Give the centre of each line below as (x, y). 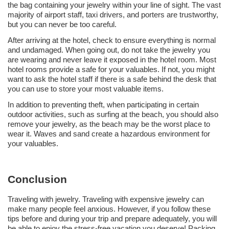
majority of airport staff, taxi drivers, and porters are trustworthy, (113, 15)
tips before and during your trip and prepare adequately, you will (112, 219)
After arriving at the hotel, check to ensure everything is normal (112, 40)
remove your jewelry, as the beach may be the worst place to (109, 124)
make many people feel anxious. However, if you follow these (109, 209)
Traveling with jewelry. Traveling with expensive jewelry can (106, 199)
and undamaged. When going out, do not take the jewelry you (109, 50)
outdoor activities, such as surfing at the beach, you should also (113, 114)
